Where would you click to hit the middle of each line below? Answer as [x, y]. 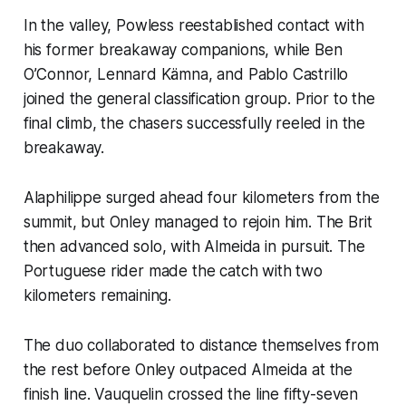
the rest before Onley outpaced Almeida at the [188, 369]
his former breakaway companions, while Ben [183, 49]
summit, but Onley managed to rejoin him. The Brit [198, 222]
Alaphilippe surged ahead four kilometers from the [201, 197]
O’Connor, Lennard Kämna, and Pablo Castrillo [186, 74]
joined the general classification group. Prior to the [199, 98]
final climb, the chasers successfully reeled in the [194, 123]
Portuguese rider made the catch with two [173, 271]
